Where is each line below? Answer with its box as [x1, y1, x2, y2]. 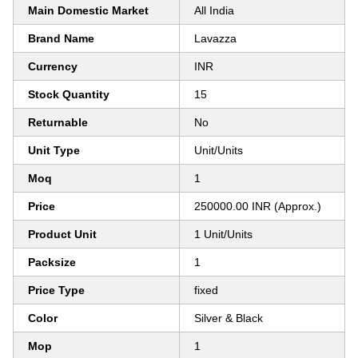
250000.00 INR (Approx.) [194, 200, 321, 213]
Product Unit [28, 228, 97, 241]
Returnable [28, 116, 88, 129]
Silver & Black [194, 312, 263, 324]
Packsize [28, 256, 76, 268]
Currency [28, 60, 78, 73]
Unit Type [28, 144, 80, 157]
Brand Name [28, 32, 94, 45]
